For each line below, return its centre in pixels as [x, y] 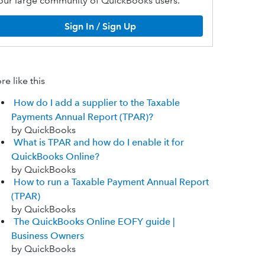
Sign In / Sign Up [100, 26]
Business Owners [47, 236]
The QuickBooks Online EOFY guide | [94, 222]
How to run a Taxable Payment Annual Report [111, 182]
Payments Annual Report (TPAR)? [82, 117]
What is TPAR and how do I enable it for [98, 143]
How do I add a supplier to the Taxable [96, 103]
